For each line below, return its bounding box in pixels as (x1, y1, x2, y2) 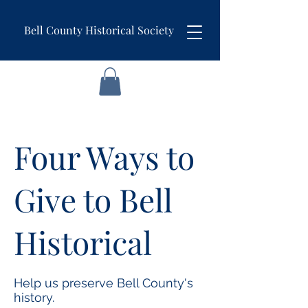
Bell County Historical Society (24, 23, 174, 37)
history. (14, 289, 54, 305)
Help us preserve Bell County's (14, 275, 193, 290)
